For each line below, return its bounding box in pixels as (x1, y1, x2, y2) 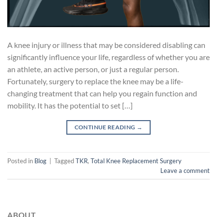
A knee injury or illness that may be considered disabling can (7, 40, 205, 50)
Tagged (54, 156, 76, 165)
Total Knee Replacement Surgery (91, 156, 182, 165)
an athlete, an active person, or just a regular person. (7, 64, 179, 74)
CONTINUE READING (74, 124, 137, 131)
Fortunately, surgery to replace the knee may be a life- (7, 77, 184, 86)
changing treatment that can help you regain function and (7, 89, 197, 98)
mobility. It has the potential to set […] (7, 101, 133, 110)
